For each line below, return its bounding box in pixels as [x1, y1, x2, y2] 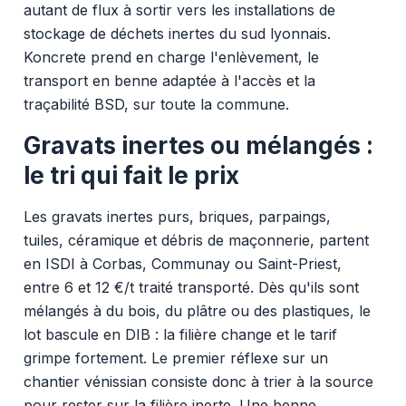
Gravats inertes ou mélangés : [23, 130, 373, 159]
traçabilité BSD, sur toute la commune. [23, 94, 289, 113]
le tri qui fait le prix [23, 160, 239, 189]
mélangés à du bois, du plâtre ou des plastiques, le [23, 301, 371, 320]
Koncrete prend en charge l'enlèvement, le [23, 47, 319, 66]
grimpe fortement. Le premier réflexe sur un [23, 348, 328, 367]
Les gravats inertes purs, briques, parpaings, [23, 207, 331, 226]
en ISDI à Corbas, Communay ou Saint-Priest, [23, 254, 342, 273]
